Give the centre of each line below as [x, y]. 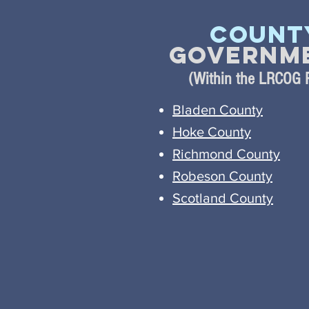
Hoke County [212, 132]
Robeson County [222, 176]
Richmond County [226, 154]
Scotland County [223, 198]
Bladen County [218, 110]
